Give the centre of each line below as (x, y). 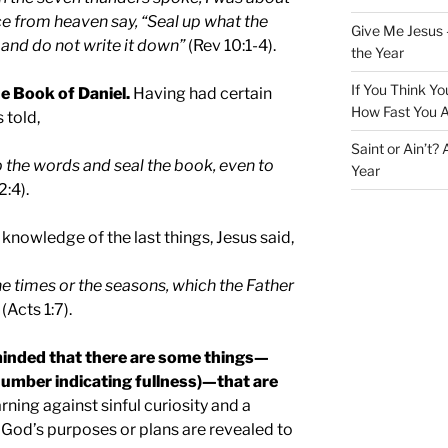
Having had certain (201, 94)
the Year (377, 53)
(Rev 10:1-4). (230, 46)
